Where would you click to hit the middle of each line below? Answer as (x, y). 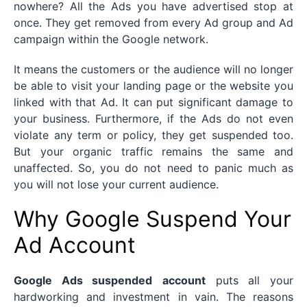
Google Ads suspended (83, 281)
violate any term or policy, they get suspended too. (153, 135)
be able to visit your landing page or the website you (153, 86)
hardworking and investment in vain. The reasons (153, 297)
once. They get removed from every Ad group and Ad (153, 23)
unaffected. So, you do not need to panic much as (153, 168)
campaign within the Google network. (111, 39)
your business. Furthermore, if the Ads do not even (153, 119)
